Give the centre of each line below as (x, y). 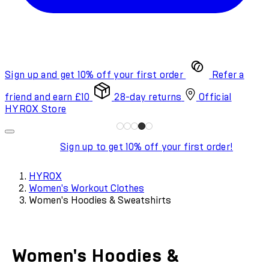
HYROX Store (36, 109)
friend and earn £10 (47, 97)
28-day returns (148, 97)
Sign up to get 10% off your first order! (147, 147)
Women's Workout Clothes (86, 188)
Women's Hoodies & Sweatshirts (100, 200)
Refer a (228, 75)
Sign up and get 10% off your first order (94, 75)
